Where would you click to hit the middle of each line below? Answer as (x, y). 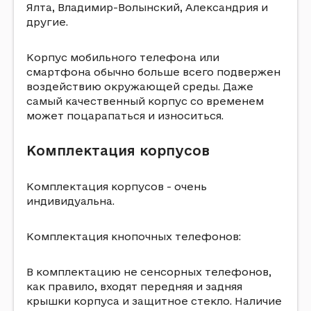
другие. (47, 22)
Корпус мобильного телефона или (123, 57)
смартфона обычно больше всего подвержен (153, 72)
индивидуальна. (70, 201)
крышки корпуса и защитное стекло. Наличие (154, 301)
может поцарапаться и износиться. (125, 116)
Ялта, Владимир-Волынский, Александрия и (147, 7)
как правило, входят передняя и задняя (134, 286)
